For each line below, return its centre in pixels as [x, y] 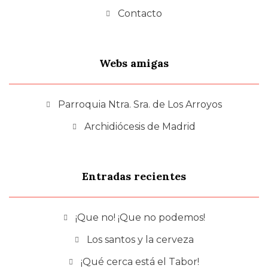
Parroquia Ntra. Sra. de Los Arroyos [140, 104]
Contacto [140, 13]
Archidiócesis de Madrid [140, 126]
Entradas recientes [134, 176]
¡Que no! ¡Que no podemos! [140, 217]
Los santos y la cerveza [140, 239]
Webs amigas [134, 63]
